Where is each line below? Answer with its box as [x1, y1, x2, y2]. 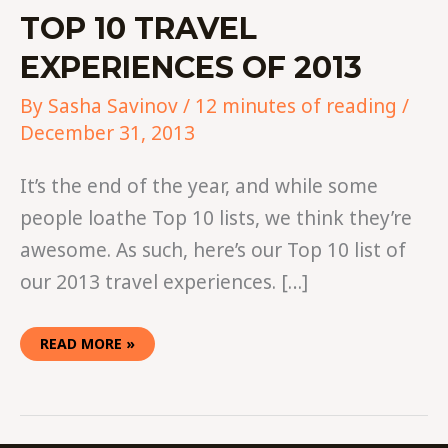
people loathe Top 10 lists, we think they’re [20, 204, 412, 231]
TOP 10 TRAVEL [20, 10, 257, 48]
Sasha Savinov [48, 93, 183, 120]
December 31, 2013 [20, 120, 195, 147]
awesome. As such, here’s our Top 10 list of [20, 236, 406, 263]
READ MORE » [40, 334, 135, 354]
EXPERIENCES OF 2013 [20, 49, 362, 87]
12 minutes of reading [195, 93, 397, 120]
